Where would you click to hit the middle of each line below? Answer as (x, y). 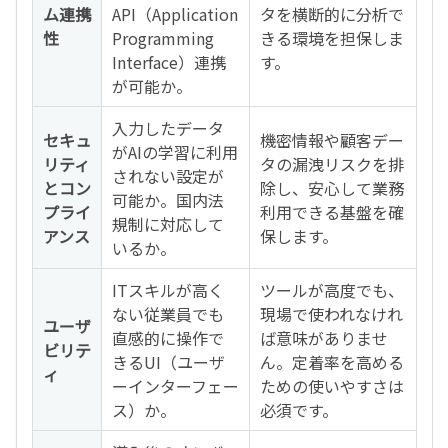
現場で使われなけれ (331, 313)
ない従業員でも (168, 313)
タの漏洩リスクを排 (332, 163)
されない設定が (168, 175)
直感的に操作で (168, 337)
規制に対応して (168, 223)
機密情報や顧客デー (332, 139)
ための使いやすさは (332, 385)
